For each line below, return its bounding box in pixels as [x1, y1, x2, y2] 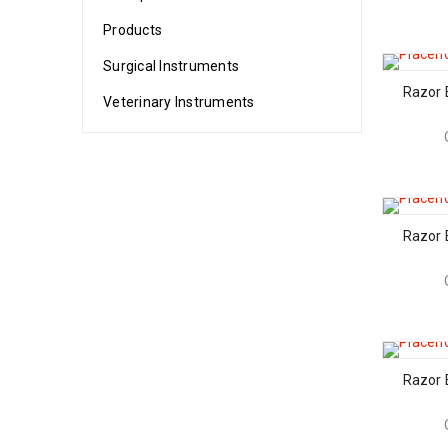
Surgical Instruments [103, 58, 239, 74]
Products [103, 22, 162, 38]
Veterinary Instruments [103, 94, 255, 110]
